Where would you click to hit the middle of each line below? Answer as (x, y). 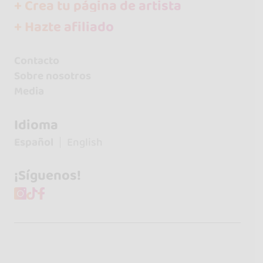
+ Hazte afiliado (64, 27)
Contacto (36, 60)
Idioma (36, 125)
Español (33, 142)
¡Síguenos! (47, 175)
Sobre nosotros (52, 76)
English (85, 142)
